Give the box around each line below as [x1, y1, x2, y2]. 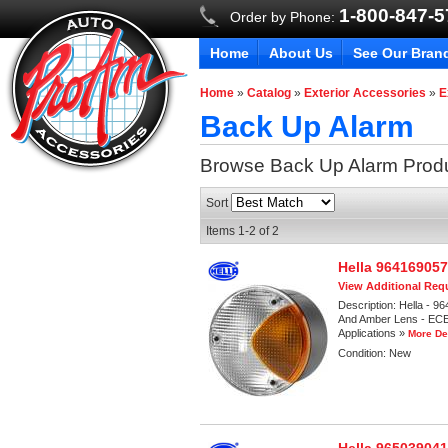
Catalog [247, 86, 292, 100]
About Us [269, 45, 333, 61]
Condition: [338, 347, 390, 360]
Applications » [338, 327, 409, 340]
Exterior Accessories [304, 86, 427, 100]
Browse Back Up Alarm [200, 155, 404, 176]
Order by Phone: [230, 9, 335, 25]
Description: [338, 299, 400, 312]
